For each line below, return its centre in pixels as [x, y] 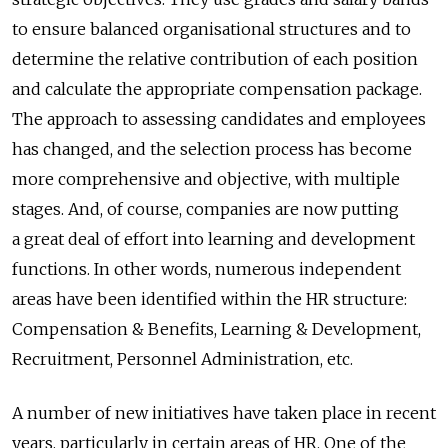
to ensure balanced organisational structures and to [211, 29]
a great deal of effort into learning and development [213, 239]
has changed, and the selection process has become [212, 149]
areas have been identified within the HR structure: [209, 299]
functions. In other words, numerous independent [206, 269]
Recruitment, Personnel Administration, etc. [182, 359]
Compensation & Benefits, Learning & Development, [216, 329]
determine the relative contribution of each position [215, 59]
